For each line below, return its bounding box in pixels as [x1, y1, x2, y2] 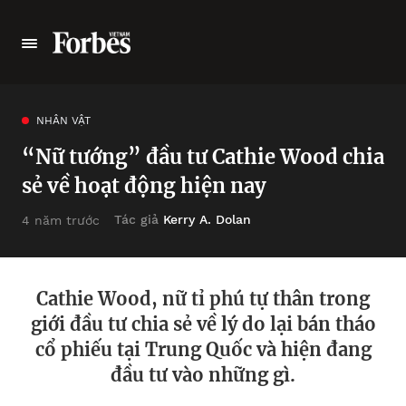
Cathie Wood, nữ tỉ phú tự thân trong [36, 287, 370, 310]
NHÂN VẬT [36, 114, 91, 127]
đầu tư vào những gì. [111, 363, 295, 386]
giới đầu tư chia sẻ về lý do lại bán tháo [30, 313, 376, 335]
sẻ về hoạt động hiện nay [22, 173, 266, 198]
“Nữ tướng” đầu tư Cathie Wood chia [22, 144, 384, 169]
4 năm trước [22, 212, 100, 227]
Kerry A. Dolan [163, 212, 251, 227]
